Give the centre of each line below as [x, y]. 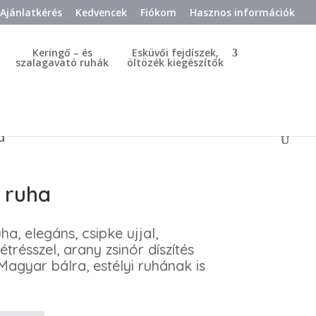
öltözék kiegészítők [175, 62]
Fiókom [158, 12]
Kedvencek [101, 12]
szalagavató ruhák [62, 62]
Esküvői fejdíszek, [175, 53]
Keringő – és [62, 53]
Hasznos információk [242, 12]
